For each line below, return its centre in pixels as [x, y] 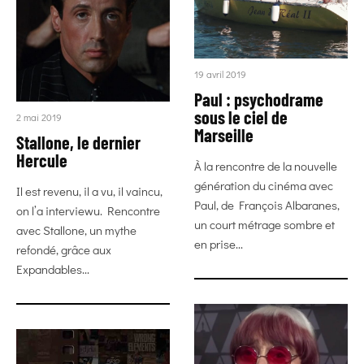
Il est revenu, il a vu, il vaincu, [89, 191]
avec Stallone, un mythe [76, 230]
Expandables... [53, 269]
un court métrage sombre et [264, 225]
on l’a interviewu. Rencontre [88, 210]
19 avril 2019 [220, 74]
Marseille [224, 135]
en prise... [219, 244]
